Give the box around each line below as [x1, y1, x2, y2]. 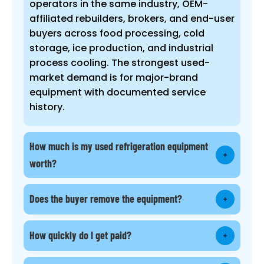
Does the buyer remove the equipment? [29, 192, 182, 206]
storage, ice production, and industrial [29, 41, 213, 55]
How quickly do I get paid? [29, 229, 131, 242]
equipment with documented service [29, 85, 206, 99]
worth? [29, 156, 57, 170]
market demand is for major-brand [29, 70, 198, 84]
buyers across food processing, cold [29, 26, 204, 40]
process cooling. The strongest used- [29, 55, 210, 70]
